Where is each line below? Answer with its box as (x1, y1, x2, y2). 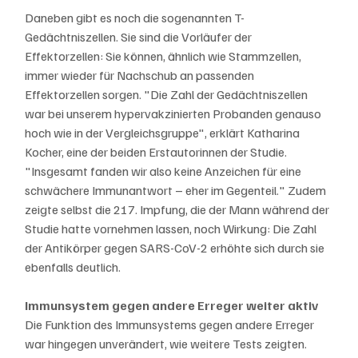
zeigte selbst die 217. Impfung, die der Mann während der (25, 201, 332, 217)
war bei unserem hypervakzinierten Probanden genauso (25, 105, 324, 121)
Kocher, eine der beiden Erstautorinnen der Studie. (25, 143, 290, 160)
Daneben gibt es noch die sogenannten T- (25, 9, 245, 26)
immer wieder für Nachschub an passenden (25, 66, 257, 83)
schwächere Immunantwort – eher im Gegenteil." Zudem (25, 181, 329, 198)
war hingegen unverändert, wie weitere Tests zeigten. (25, 335, 310, 352)
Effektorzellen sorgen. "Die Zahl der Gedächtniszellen (25, 86, 311, 102)
